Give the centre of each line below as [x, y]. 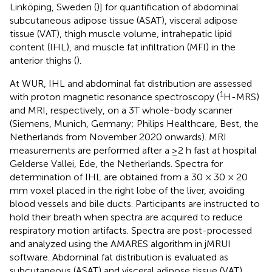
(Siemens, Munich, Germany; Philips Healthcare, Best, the [134, 123]
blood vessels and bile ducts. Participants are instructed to [135, 203]
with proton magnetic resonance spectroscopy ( [114, 97]
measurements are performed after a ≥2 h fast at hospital [133, 150]
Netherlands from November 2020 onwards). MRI [118, 137]
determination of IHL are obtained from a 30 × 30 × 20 [129, 177]
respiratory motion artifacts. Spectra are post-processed [131, 230]
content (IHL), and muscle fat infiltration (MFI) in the [123, 47]
